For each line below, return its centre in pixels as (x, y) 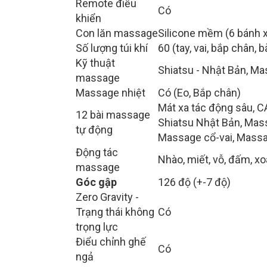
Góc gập (96, 182)
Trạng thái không (115, 212)
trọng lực (97, 227)
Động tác (97, 153)
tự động (94, 130)
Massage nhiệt (111, 93)
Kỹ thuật (95, 63)
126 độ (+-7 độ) (194, 182)
